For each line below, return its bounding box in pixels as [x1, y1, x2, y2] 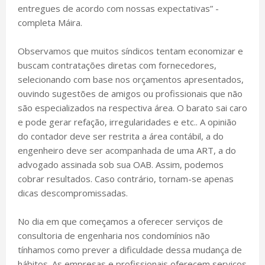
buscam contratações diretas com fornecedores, [18, 59, 216, 71]
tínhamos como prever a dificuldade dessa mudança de [18, 243, 242, 256]
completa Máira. [18, 16, 82, 28]
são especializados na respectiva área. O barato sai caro [18, 101, 247, 114]
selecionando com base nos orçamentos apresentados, [18, 73, 244, 85]
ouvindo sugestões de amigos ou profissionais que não [18, 87, 243, 99]
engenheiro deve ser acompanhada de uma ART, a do [18, 144, 236, 156]
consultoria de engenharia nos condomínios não [18, 229, 210, 241]
